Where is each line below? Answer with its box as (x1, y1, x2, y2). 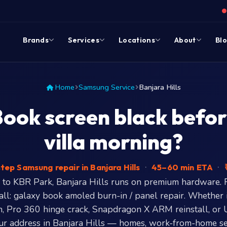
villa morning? (44, 128, 183, 155)
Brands (23, 35, 49, 45)
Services (68, 35, 99, 45)
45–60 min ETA (149, 162, 215, 172)
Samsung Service (78, 82, 135, 92)
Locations (119, 35, 155, 45)
